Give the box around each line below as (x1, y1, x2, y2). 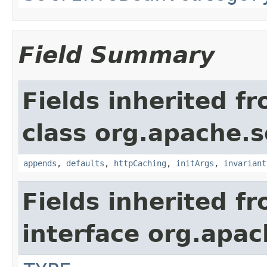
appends (23, 158, 57, 168)
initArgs (176, 158, 214, 168)
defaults (66, 158, 104, 168)
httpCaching (114, 158, 166, 168)
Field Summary (18, 41, 215, 69)
